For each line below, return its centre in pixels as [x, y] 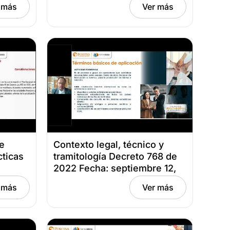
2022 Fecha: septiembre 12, [115, 168]
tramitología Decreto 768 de [115, 156]
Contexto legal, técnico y [109, 144]
